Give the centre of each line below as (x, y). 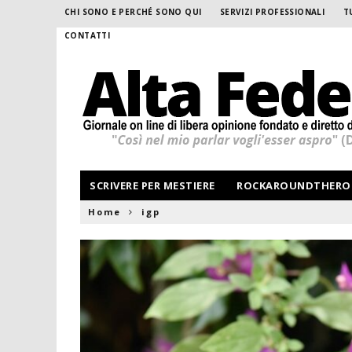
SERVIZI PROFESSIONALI (272, 12)
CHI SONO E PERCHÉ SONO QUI (133, 12)
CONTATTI (88, 35)
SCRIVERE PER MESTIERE (152, 185)
